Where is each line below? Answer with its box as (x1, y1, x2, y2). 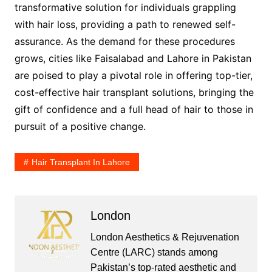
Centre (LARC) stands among (90, 246, 218, 257)
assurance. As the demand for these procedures (14, 35, 235, 47)
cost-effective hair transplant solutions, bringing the (14, 86, 254, 98)
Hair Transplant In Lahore (31, 157, 130, 167)
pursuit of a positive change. (14, 120, 155, 132)
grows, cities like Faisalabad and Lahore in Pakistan (14, 52, 251, 64)
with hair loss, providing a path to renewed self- (14, 18, 236, 30)
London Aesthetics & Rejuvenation (90, 231, 239, 242)
